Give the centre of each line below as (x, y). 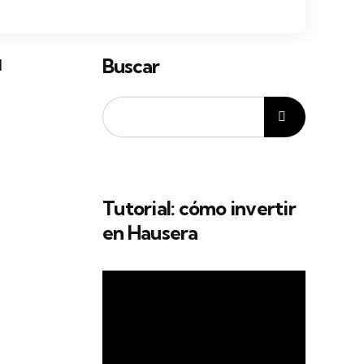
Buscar (131, 66)
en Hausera (150, 232)
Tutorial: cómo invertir (199, 208)
